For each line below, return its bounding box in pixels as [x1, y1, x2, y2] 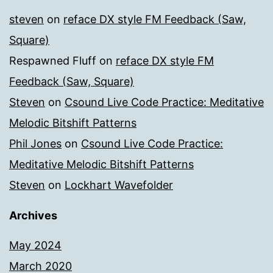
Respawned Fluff [9, 54, 96, 68]
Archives [9, 209, 57, 222]
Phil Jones [9, 137, 62, 151]
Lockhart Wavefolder [65, 179, 173, 192]
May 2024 [9, 239, 62, 252]
